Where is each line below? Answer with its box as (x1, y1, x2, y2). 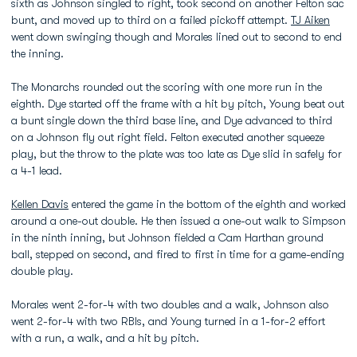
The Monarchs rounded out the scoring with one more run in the (11, 80, 322, 93)
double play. (11, 264, 73, 277)
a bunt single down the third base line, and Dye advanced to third (11, 113, 332, 127)
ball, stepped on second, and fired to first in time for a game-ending (11, 247, 344, 261)
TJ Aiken (291, 13, 330, 26)
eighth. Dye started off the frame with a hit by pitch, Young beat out (11, 96, 344, 110)
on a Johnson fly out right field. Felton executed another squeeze (11, 130, 324, 143)
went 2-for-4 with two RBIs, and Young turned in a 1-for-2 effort (11, 314, 325, 328)
